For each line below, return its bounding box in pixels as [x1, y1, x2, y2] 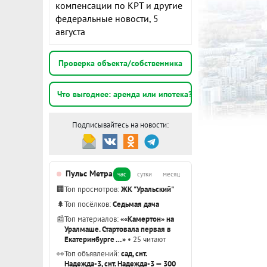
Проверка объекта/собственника [58, 57, 182, 69]
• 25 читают [126, 234, 166, 244]
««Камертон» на [120, 214, 174, 223]
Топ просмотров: [64, 184, 121, 194]
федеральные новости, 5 [55, 13, 159, 24]
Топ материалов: [64, 214, 120, 223]
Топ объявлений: [64, 249, 121, 258]
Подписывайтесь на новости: [72, 120, 169, 130]
